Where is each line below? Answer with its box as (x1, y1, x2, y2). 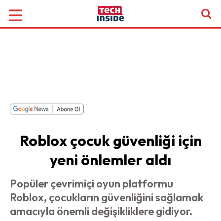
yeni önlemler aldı (50, 150, 171, 169)
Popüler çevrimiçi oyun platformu (10, 177, 173, 190)
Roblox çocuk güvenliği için (19, 131, 202, 150)
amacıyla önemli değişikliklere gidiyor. (10, 204, 192, 218)
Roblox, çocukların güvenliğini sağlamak (10, 190, 203, 204)
